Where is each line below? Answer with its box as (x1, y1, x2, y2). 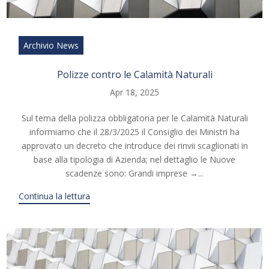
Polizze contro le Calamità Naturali (56, 68, 213, 82)
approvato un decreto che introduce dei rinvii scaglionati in (21, 140, 248, 152)
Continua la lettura (19, 190, 91, 202)
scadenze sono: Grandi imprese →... (65, 168, 204, 180)
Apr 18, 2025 (110, 86, 159, 98)
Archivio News (23, 40, 79, 52)
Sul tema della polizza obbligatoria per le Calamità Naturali (21, 112, 248, 124)
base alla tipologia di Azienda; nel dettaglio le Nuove (34, 154, 235, 166)
